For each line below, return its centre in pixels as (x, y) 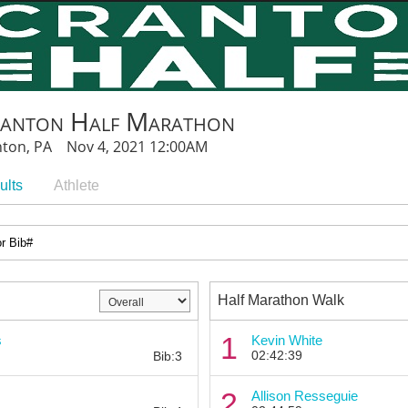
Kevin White (286, 340)
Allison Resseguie (304, 395)
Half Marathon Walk (280, 300)
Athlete (77, 185)
